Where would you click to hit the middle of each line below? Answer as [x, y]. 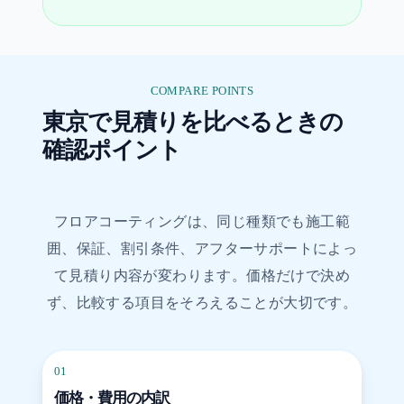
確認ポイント [111, 150]
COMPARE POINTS [202, 91]
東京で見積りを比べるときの [192, 122]
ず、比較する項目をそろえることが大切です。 [202, 303]
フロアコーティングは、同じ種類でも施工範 [202, 222]
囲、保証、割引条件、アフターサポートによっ [202, 249]
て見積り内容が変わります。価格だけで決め [202, 276]
